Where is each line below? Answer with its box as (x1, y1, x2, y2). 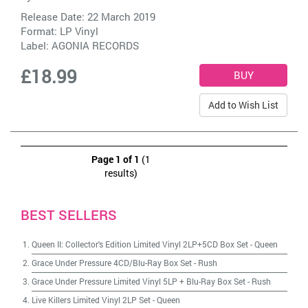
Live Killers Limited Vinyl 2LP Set (32, 294, 151, 305)
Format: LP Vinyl (21, 24, 98, 38)
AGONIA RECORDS (52, 38, 139, 52)
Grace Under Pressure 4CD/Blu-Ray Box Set (32, 257, 192, 268)
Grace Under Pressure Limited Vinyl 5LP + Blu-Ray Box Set (32, 276, 245, 287)
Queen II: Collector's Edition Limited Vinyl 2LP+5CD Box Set (32, 239, 248, 250)
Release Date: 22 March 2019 (21, 10, 155, 23)
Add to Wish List (208, 98, 278, 111)
